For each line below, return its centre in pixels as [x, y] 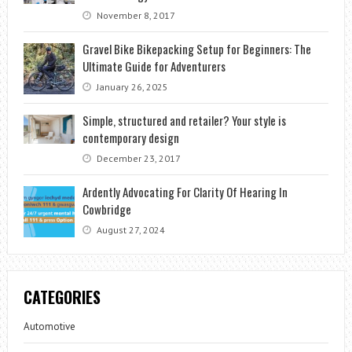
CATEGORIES [62, 297]
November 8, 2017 [134, 15]
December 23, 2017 [137, 158]
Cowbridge [106, 209]
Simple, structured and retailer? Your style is [184, 120]
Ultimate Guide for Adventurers [154, 66]
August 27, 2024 [129, 229]
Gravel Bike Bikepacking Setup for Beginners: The [196, 48]
